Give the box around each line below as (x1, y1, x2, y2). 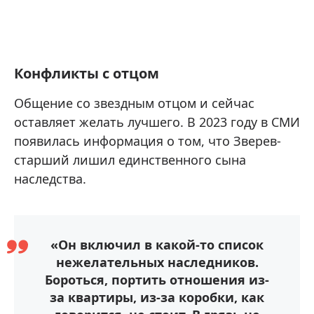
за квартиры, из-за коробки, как (50, 289, 264, 306)
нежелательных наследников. (55, 254, 259, 271)
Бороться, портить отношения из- (45, 271, 269, 289)
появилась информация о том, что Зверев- (14, 132, 281, 150)
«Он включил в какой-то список (50, 236, 264, 254)
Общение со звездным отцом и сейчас (14, 95, 254, 112)
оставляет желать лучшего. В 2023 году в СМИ (14, 114, 300, 131)
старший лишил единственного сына (14, 151, 246, 169)
